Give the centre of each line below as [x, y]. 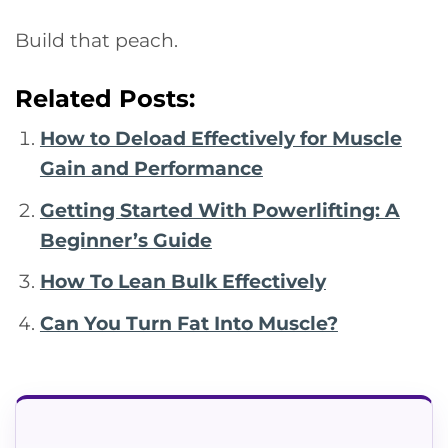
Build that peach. [96, 40]
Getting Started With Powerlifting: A [219, 209]
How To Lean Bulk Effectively [182, 281]
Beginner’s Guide [125, 239]
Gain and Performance [151, 168]
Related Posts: [105, 99]
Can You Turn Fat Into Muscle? [188, 322]
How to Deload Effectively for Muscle [220, 138]
